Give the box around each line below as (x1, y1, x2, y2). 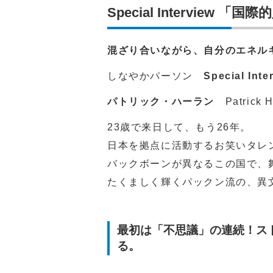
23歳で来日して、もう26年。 (107, 121, 251, 132)
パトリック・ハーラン (107, 96, 214, 107)
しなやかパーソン (107, 70, 204, 81)
